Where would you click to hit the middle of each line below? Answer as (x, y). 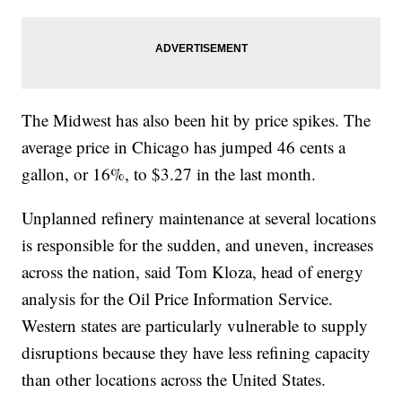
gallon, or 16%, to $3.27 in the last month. (169, 174)
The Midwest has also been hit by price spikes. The (197, 120)
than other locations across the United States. (174, 380)
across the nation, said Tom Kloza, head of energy (193, 272)
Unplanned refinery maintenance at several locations (199, 218)
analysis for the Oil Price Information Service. (178, 299)
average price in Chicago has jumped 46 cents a (184, 147)
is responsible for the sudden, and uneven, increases (198, 245)
